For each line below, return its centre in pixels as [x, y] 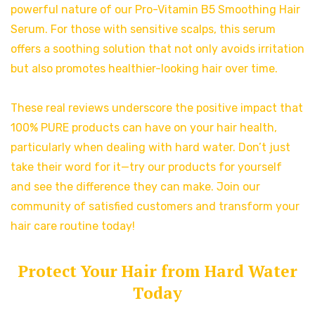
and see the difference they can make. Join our [135, 187]
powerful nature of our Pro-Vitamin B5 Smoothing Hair [155, 10]
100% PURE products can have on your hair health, [144, 128]
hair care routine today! [73, 226]
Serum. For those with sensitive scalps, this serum [143, 30]
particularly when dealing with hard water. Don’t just [150, 148]
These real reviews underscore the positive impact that [157, 108]
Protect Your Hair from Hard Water [157, 271]
